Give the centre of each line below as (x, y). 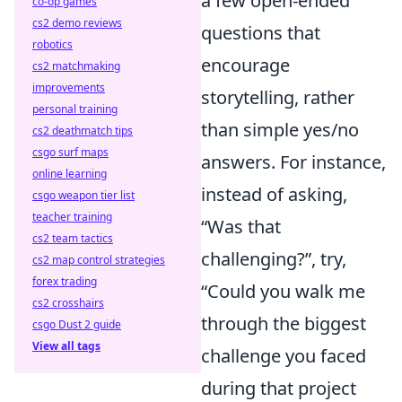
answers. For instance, (293, 162)
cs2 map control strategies (99, 260)
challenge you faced (284, 355)
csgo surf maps (70, 152)
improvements (69, 87)
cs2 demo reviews (77, 23)
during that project (279, 388)
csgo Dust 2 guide (77, 324)
